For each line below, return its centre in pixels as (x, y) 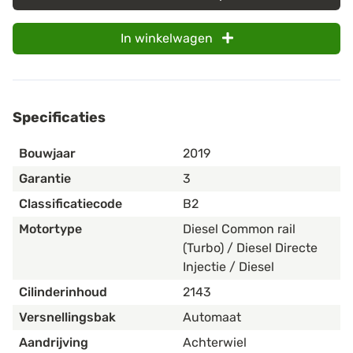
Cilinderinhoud (63, 292)
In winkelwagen (168, 39)
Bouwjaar (47, 153)
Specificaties (59, 117)
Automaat (212, 317)
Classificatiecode (71, 203)
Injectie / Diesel (229, 266)
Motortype (50, 229)
